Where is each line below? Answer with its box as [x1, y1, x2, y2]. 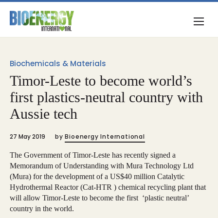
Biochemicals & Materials [10, 58, 106, 69]
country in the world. [10, 204, 74, 213]
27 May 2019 [10, 132, 45, 141]
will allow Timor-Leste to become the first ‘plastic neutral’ [10, 194, 189, 202]
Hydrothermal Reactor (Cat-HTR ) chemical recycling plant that [10, 183, 206, 191]
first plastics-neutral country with [10, 89, 203, 105]
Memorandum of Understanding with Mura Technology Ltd [10, 162, 194, 170]
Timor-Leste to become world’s [10, 73, 192, 89]
